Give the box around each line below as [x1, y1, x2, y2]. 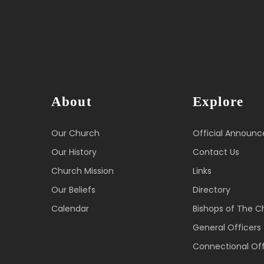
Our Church [51, 127, 100, 139]
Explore [193, 94, 244, 109]
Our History [51, 146, 97, 158]
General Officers [193, 221, 261, 233]
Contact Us [193, 146, 239, 158]
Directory [193, 183, 230, 196]
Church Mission [51, 164, 114, 177]
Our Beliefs [51, 183, 95, 196]
